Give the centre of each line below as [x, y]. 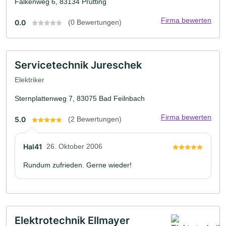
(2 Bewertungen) [95, 119]
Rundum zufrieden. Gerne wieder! [77, 165]
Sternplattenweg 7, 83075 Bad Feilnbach [80, 99]
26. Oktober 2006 [74, 147]
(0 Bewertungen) [95, 22]
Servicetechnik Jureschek [78, 65]
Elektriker [30, 80]
